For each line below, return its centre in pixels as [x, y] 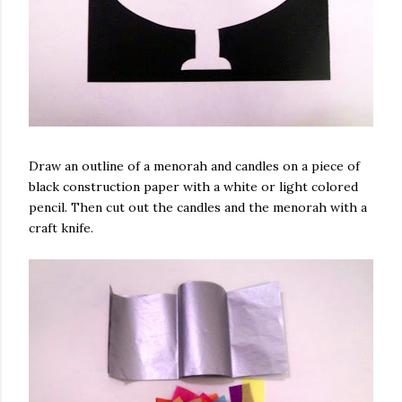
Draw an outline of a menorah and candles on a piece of [194, 166]
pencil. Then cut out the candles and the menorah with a [198, 207]
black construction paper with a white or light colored [193, 187]
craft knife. [61, 228]
